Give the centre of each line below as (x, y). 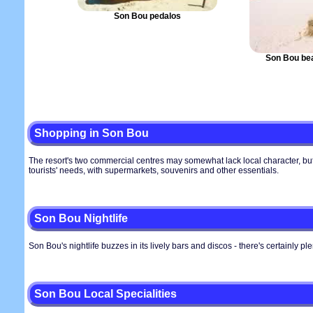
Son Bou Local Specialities (105, 294)
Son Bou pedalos (147, 16)
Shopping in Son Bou (92, 133)
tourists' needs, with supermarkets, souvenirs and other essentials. (154, 170)
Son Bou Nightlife (81, 218)
